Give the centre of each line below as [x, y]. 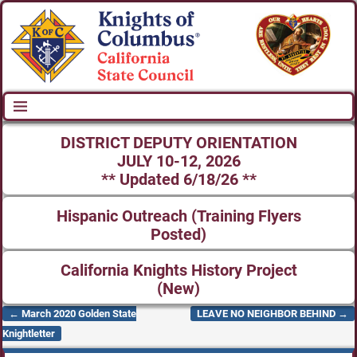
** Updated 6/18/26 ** [178, 179]
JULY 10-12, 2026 [178, 161]
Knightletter [29, 333]
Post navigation [56, 324]
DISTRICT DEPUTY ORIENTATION [178, 143]
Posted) [178, 234]
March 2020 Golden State [78, 313]
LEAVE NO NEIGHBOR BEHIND [267, 313]
